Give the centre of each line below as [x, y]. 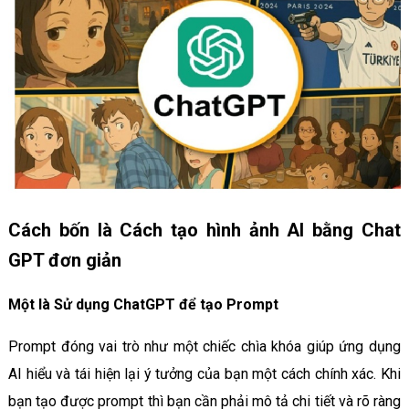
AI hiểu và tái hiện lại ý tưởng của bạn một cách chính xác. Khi [204, 373]
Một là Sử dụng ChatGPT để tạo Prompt [143, 304]
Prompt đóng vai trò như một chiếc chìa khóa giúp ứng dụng [204, 346]
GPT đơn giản [64, 260]
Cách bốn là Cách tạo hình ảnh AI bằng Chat [204, 230]
